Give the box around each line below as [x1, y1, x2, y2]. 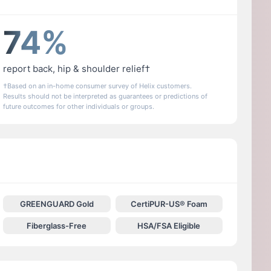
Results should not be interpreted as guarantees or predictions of [3, 92, 208, 101]
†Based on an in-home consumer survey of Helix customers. [3, 82, 192, 91]
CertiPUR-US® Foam [130, 199, 207, 209]
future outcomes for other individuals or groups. [3, 102, 155, 111]
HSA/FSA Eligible [137, 221, 201, 231]
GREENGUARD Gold [19, 199, 94, 209]
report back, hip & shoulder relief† [3, 63, 151, 75]
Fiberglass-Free [27, 221, 87, 231]
